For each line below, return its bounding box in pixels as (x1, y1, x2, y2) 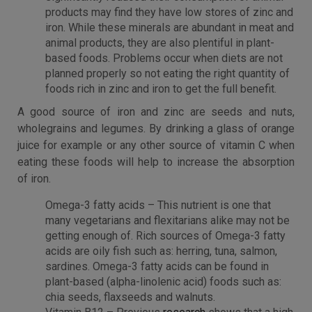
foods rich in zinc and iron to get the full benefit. (45, 82, 276, 95)
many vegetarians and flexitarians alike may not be (45, 214, 290, 227)
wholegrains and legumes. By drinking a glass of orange (17, 122, 295, 135)
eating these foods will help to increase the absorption (17, 155, 295, 169)
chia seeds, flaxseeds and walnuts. (45, 290, 215, 304)
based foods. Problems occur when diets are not (45, 52, 283, 65)
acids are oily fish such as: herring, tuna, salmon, (45, 244, 277, 258)
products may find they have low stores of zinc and (45, 6, 293, 19)
